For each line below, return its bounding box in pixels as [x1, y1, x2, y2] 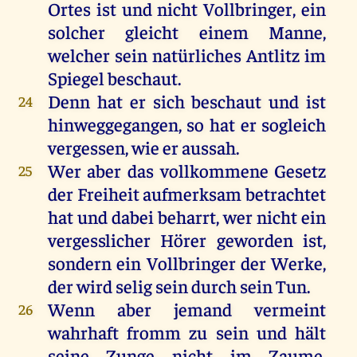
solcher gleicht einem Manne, [47, 19, 327, 43]
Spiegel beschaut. [47, 65, 181, 89]
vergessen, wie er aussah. [47, 135, 239, 159]
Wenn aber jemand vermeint [47, 296, 327, 320]
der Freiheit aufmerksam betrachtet [47, 181, 327, 205]
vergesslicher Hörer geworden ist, [47, 227, 327, 251]
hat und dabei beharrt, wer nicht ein [47, 204, 327, 228]
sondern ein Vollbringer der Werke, [47, 250, 327, 274]
